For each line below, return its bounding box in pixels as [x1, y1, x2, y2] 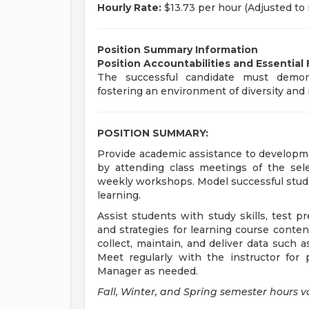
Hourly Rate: [97, 1, 161, 14]
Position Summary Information [97, 43, 258, 56]
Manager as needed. [97, 265, 198, 277]
